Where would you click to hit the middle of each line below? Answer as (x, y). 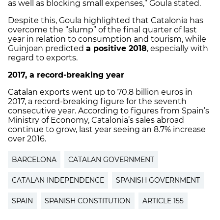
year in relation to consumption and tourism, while (107, 39)
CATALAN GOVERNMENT (111, 159)
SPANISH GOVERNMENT (158, 180)
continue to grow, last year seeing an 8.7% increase (107, 129)
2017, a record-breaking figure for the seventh (97, 101)
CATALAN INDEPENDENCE (58, 180)
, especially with (178, 48)
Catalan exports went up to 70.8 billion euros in (100, 92)
